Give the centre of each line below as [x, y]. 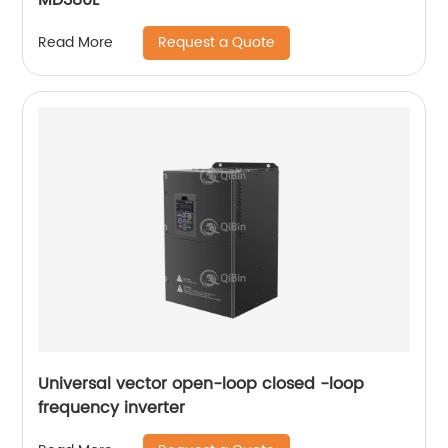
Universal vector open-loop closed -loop [201, 383]
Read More [76, 43]
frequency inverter [112, 407]
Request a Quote [217, 42]
